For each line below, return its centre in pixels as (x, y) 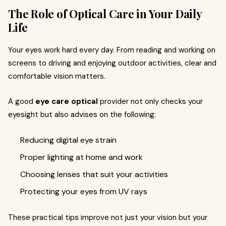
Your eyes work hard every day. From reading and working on (112, 50)
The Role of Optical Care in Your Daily (105, 14)
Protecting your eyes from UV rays (84, 191)
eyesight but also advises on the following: (82, 115)
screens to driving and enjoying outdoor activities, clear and (112, 63)
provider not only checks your (150, 101)
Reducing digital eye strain (68, 140)
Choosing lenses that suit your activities (94, 174)
